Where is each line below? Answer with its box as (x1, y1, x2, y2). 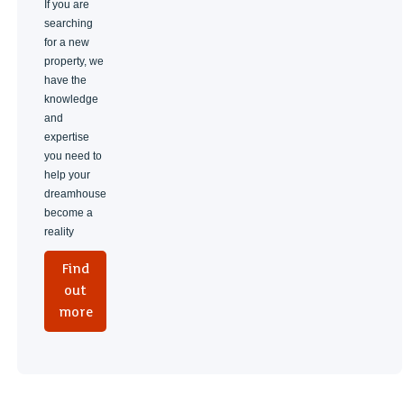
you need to (44, 149, 103, 162)
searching (44, 16, 94, 30)
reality (44, 225, 75, 238)
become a (44, 206, 94, 219)
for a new (44, 35, 90, 49)
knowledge (44, 92, 99, 106)
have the (44, 73, 87, 87)
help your (44, 168, 91, 181)
